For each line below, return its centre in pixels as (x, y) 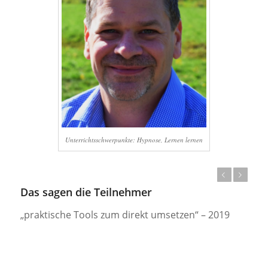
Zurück (181, 174)
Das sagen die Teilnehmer (86, 192)
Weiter (197, 174)
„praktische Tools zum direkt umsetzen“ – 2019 (125, 215)
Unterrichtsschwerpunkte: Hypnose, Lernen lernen (134, 139)
